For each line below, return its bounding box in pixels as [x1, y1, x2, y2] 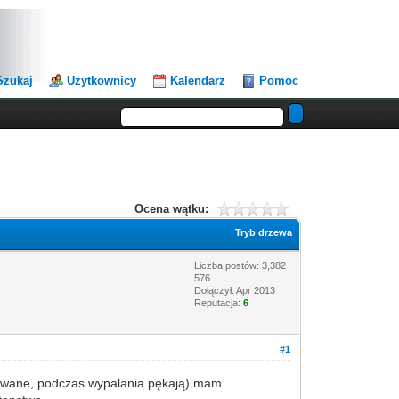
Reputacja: [194, 297, 244, 308]
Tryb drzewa [235, 226, 293, 238]
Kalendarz [170, 74, 226, 87]
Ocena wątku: [134, 201, 208, 216]
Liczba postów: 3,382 [194, 259, 287, 271]
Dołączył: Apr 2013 [194, 284, 276, 296]
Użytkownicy [67, 74, 137, 87]
